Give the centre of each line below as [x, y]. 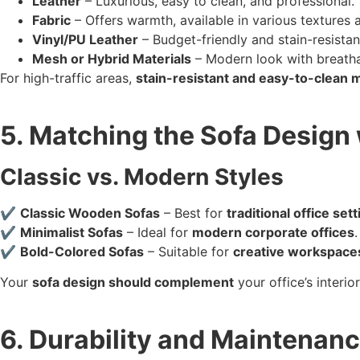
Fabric [51, 20]
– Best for [193, 213]
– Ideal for [157, 232]
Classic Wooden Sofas [90, 213]
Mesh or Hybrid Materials [112, 58]
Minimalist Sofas [72, 232]
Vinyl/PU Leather [85, 39]
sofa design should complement [133, 282]
